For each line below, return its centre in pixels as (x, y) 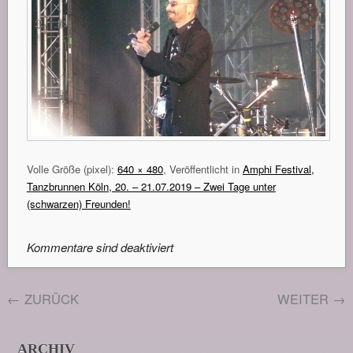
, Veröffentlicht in (203, 169)
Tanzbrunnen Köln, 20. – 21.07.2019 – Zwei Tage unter (151, 187)
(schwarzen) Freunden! (78, 204)
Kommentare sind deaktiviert (100, 247)
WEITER (305, 299)
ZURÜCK (50, 299)
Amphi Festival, (278, 169)
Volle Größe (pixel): (72, 169)
